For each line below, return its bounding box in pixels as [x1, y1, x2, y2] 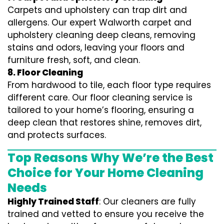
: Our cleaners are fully [99, 195, 196, 207]
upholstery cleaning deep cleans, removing [7, 29, 195, 41]
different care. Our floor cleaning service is [7, 91, 192, 103]
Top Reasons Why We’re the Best [7, 149, 213, 166]
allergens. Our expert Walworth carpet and [7, 16, 191, 28]
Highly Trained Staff [7, 195, 99, 207]
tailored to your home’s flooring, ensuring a [7, 104, 194, 116]
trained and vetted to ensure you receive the [7, 208, 204, 220]
